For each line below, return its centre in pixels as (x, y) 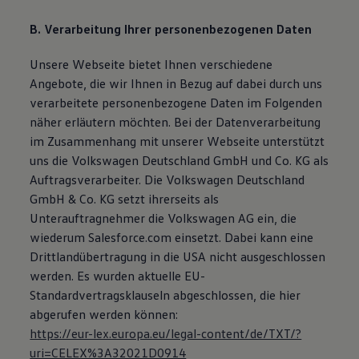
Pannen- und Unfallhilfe (130, 100)
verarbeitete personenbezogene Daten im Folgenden (176, 103)
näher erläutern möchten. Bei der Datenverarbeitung (175, 122)
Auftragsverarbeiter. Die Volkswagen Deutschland (167, 179)
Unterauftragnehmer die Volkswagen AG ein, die (163, 218)
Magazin (87, 14)
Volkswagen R (135, 86)
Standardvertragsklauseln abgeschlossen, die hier (165, 295)
